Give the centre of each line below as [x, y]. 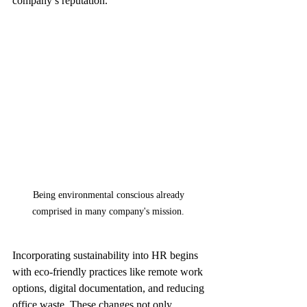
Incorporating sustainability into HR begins [107, 255]
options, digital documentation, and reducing [110, 288]
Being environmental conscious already [110, 195]
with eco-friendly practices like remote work [109, 271]
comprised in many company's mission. [110, 211]
